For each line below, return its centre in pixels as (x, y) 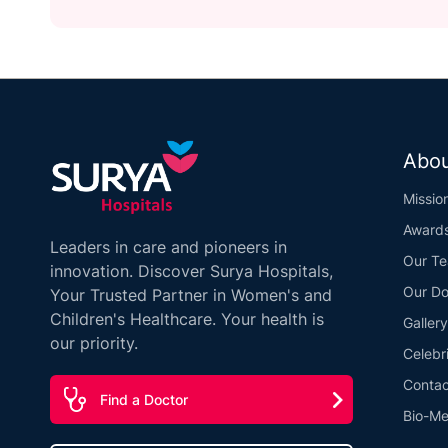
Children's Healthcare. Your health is (187, 319)
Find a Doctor (144, 400)
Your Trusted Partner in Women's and (191, 295)
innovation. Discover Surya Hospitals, (191, 271)
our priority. (94, 343)
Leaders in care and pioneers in (168, 247)
